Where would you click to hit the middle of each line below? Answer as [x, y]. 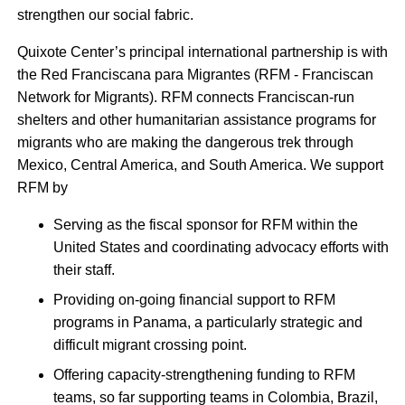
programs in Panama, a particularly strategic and [208, 322]
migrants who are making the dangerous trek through [185, 142]
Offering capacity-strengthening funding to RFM [204, 374]
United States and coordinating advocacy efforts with [221, 247]
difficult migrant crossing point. [150, 344]
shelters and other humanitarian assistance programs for [197, 119]
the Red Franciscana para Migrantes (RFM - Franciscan [195, 74]
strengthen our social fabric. [107, 14]
